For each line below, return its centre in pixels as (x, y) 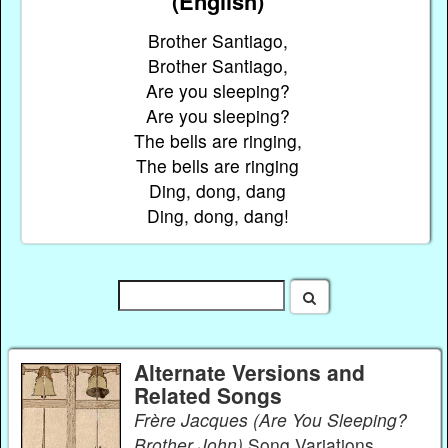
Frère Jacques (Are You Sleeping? (193, 420)
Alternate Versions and (249, 372)
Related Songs (208, 395)
